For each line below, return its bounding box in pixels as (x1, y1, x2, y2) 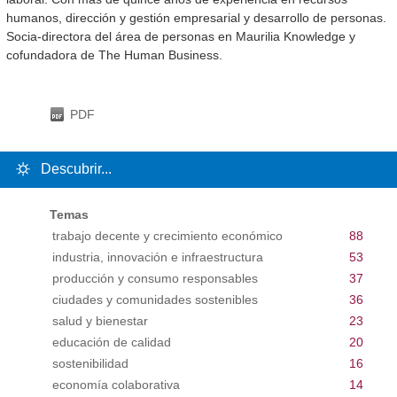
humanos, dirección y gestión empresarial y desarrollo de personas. (6, 11, 386, 26)
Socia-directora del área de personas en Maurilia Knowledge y (6, 29, 355, 44)
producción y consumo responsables (51, 271, 258, 286)
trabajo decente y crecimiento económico (51, 229, 283, 244)
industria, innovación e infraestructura (51, 250, 263, 265)
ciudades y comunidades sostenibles (51, 292, 258, 307)
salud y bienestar (51, 314, 148, 329)
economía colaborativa (51, 378, 180, 393)
